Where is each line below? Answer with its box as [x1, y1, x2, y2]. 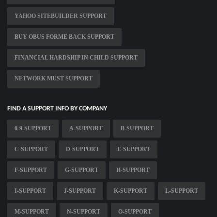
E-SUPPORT [117, 146, 150, 153]
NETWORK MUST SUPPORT [15, 75, 93, 82]
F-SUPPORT [15, 167, 47, 174]
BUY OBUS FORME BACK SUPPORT [15, 33, 114, 41]
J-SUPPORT [64, 187, 96, 195]
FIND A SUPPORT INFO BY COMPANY [7, 105, 107, 113]
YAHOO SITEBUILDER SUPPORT [15, 13, 107, 20]
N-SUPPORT [67, 208, 100, 216]
